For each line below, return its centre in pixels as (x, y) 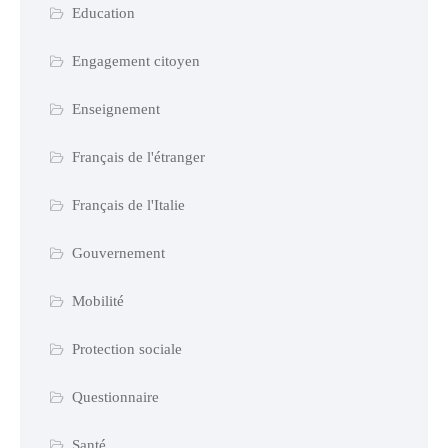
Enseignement (115, 108)
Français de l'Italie (128, 204)
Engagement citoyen (135, 60)
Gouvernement (118, 252)
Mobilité (97, 300)
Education (103, 12)
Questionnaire (115, 396)
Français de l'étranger (138, 156)
